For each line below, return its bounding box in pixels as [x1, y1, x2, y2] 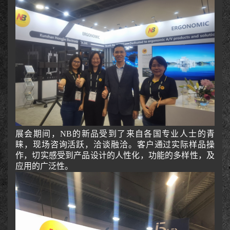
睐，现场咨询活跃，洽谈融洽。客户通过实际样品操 [15, 140, 215, 149]
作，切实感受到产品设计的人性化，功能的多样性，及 [15, 150, 215, 160]
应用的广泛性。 [15, 161, 73, 170]
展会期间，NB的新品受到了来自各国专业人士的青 [15, 129, 215, 138]
